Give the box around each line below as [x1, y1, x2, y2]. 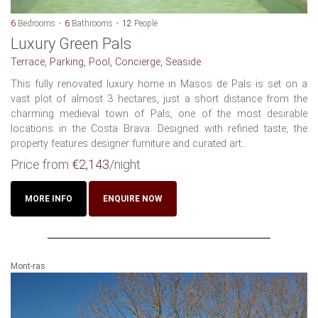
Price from [11, 157, 72, 172]
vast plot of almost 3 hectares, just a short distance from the [11, 93, 307, 106]
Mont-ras [11, 261, 45, 272]
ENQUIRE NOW [103, 194, 163, 204]
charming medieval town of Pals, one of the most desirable [11, 108, 307, 121]
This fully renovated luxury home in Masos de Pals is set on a [11, 78, 307, 91]
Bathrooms [70, 18, 113, 29]
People [132, 18, 158, 29]
